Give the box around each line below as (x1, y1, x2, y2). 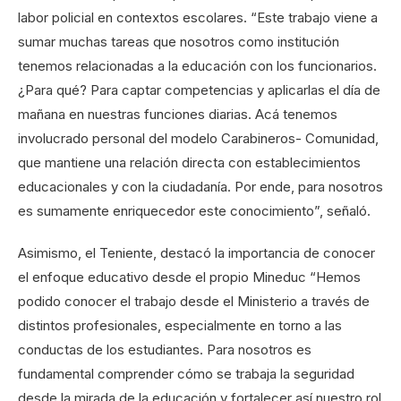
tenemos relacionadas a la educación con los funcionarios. (18, 57, 377, 75)
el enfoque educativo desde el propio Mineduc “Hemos (18, 269, 361, 286)
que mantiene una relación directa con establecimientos (18, 154, 361, 172)
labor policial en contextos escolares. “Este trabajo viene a (18, 9, 378, 27)
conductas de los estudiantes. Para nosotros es (18, 341, 311, 359)
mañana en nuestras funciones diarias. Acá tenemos (18, 106, 337, 124)
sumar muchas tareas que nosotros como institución (18, 33, 339, 51)
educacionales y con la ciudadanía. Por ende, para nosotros (18, 178, 383, 196)
